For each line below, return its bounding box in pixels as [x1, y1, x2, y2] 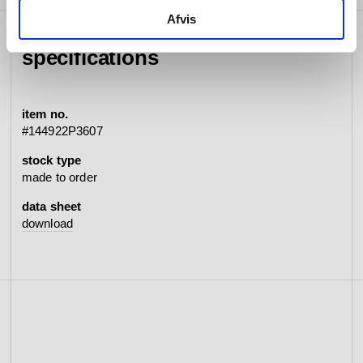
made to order [21, 170, 97, 185]
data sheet [21, 199, 82, 214]
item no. [21, 107, 69, 122]
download [21, 216, 74, 231]
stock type [21, 153, 82, 168]
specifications [21, 45, 159, 70]
